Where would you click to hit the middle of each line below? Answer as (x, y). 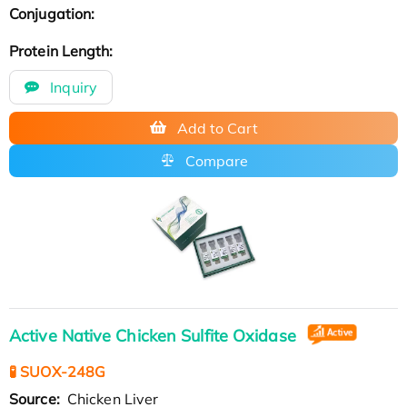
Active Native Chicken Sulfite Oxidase (155, 335)
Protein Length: (63, 50)
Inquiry (72, 87)
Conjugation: (54, 13)
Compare (216, 160)
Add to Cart (217, 128)
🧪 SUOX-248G (58, 371)
